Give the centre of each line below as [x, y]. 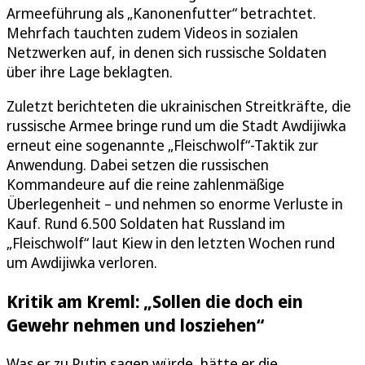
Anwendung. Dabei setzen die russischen [138, 164]
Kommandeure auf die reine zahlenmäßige [145, 184]
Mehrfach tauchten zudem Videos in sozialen [152, 32]
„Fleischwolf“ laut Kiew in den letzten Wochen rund [171, 242]
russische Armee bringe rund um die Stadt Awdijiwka [176, 125]
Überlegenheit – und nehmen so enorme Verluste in [175, 203]
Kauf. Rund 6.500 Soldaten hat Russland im [146, 223]
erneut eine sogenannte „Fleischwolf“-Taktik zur [163, 145]
